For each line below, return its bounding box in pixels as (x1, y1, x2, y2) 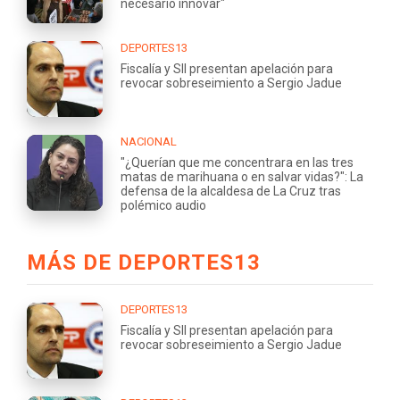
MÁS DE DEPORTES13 (27, 249, 261, 275)
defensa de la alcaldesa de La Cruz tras (121, 184, 341, 198)
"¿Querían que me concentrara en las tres (121, 155, 354, 170)
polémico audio (121, 198, 206, 212)
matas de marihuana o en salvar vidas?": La (121, 170, 363, 184)
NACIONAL (121, 135, 177, 148)
